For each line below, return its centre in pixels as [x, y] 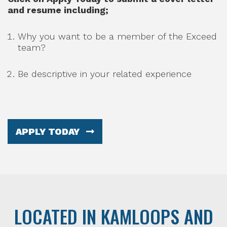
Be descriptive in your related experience [105, 74]
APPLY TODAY [49, 131]
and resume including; [58, 10]
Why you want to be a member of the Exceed [117, 36]
